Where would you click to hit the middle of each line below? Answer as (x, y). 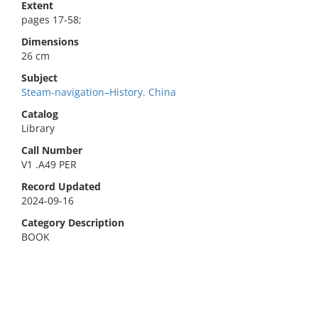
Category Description (73, 223)
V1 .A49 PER (49, 164)
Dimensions (50, 42)
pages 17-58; (51, 20)
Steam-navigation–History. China (99, 92)
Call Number (52, 150)
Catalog (40, 114)
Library (38, 128)
